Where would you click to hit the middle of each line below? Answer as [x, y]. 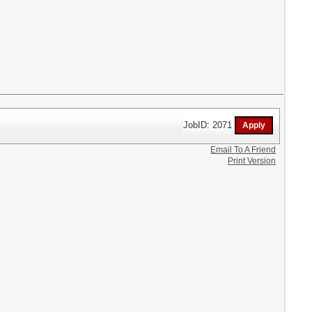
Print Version [252, 161]
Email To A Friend [243, 150]
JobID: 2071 [209, 125]
